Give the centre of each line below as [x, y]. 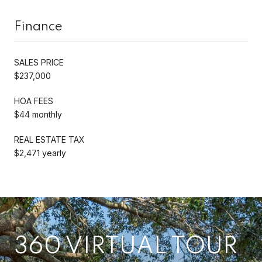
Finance [38, 27]
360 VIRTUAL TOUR [126, 247]
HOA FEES [34, 101]
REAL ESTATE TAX [49, 139]
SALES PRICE [39, 62]
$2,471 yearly [40, 153]
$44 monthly [38, 114]
